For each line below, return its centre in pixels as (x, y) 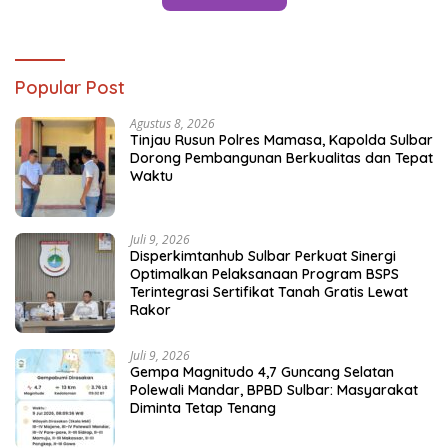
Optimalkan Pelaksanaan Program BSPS (264, 273)
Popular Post (70, 87)
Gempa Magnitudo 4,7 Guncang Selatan (262, 371)
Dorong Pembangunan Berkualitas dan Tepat (281, 157)
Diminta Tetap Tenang (203, 407)
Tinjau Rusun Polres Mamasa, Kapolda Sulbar (281, 139)
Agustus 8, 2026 (172, 123)
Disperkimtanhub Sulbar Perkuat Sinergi (263, 255)
